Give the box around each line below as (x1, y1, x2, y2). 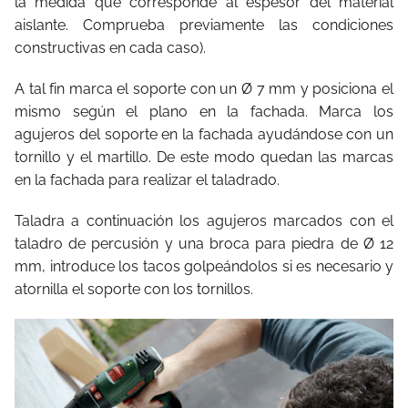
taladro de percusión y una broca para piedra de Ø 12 (15, 234, 393, 252)
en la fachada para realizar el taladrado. (15, 170, 280, 189)
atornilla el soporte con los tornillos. (15, 280, 253, 298)
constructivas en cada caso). (15, 38, 206, 56)
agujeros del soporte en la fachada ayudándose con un (15, 125, 393, 143)
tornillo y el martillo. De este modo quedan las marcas (15, 148, 393, 166)
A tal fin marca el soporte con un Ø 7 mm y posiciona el (15, 79, 393, 97)
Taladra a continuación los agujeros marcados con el (15, 211, 393, 229)
